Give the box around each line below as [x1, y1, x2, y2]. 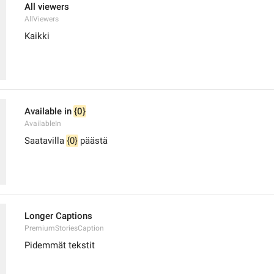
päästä [78, 135, 108, 146]
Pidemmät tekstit [24, 240, 95, 251]
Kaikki [24, 31, 50, 42]
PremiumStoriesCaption [24, 224, 104, 232]
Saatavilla [24, 135, 67, 146]
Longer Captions [24, 210, 92, 221]
